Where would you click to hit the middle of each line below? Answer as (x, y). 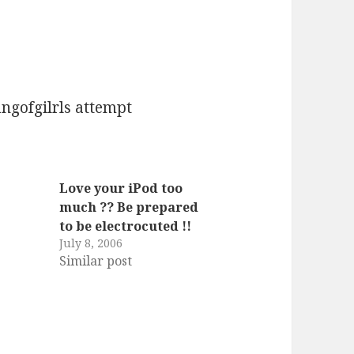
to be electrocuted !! (125, 226)
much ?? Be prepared (128, 207)
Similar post (95, 260)
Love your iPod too (121, 188)
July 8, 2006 (90, 243)
